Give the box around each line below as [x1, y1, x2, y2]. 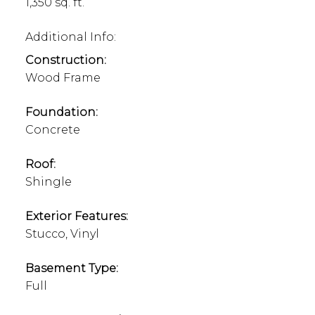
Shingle [25, 175, 72, 189]
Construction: [25, 53, 106, 67]
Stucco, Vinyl [25, 227, 99, 241]
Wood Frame [25, 71, 101, 85]
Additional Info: [25, 30, 116, 44]
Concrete [25, 123, 80, 137]
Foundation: [25, 105, 98, 120]
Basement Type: [25, 262, 118, 276]
